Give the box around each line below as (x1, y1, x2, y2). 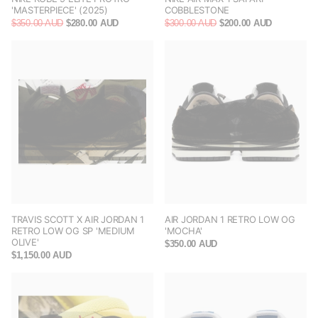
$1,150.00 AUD (11, 250, 72, 261)
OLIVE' (11, 236, 39, 248)
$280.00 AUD (63, 18, 119, 29)
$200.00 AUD (216, 18, 273, 29)
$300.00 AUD (165, 18, 217, 29)
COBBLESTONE (165, 4, 230, 16)
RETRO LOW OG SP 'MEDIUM (11, 225, 136, 237)
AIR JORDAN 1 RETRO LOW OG (165, 214, 295, 226)
